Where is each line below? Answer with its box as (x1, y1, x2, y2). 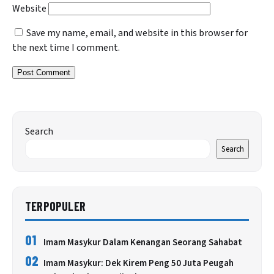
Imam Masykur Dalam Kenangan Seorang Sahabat (43, 236, 242, 250)
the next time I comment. (12, 41, 120, 55)
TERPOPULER (25, 199, 86, 214)
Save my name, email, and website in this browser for (26, 26, 248, 40)
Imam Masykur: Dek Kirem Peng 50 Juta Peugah (43, 257, 234, 270)
